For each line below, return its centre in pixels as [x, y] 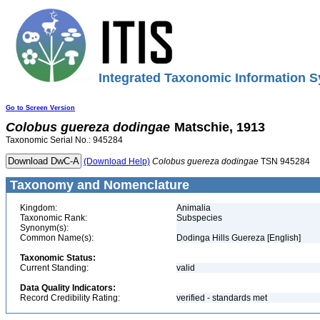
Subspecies [199, 218]
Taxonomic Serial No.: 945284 [64, 140]
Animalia [194, 208]
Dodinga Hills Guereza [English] [239, 238]
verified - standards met [222, 298]
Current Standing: [54, 268]
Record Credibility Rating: [70, 298]
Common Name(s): [57, 238]
